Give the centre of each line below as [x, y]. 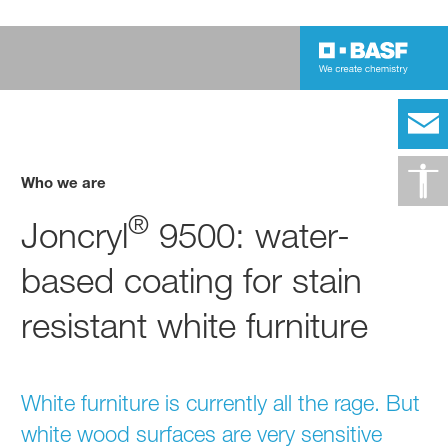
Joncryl [75, 235]
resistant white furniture [195, 325]
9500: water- [250, 235]
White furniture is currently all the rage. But [221, 402]
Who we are [64, 181]
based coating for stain [192, 280]
